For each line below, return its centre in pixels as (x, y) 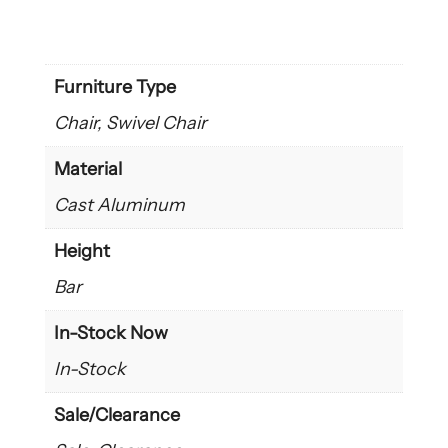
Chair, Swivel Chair (130, 123)
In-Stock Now (110, 333)
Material (87, 169)
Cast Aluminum (119, 205)
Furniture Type (114, 87)
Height (81, 251)
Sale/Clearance (116, 415)
